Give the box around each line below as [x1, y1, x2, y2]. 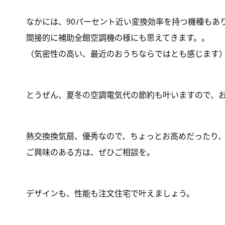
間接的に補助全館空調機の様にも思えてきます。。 [26, 31, 209, 43]
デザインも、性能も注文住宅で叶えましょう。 [26, 187, 194, 199]
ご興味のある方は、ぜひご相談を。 [26, 146, 155, 158]
